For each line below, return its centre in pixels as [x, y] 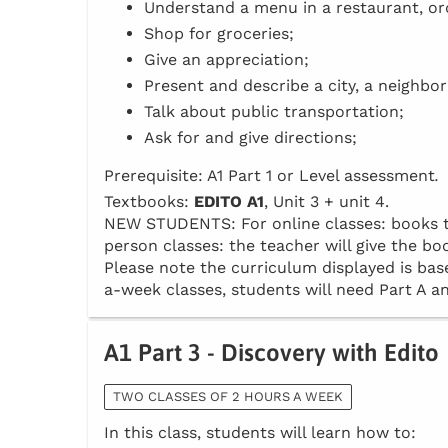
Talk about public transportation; [274, 112]
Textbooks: [149, 202]
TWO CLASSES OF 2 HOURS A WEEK [228, 397]
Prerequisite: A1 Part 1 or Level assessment [269, 176]
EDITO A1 [229, 202]
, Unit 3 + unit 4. [326, 202]
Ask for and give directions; [250, 138]
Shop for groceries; [219, 34]
